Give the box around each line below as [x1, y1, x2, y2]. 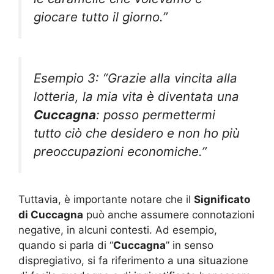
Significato [194, 193, 250, 206]
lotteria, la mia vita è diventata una [34, 89, 239, 105]
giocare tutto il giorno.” [34, 9, 168, 24]
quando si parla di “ [18, 239, 113, 251]
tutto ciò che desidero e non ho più [34, 125, 240, 141]
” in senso [166, 239, 213, 251]
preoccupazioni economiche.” [34, 144, 207, 160]
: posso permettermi [96, 107, 215, 123]
